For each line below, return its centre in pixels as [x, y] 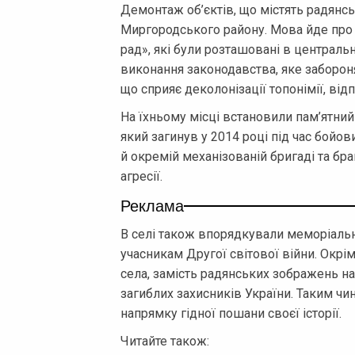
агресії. [141, 176]
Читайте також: [165, 341]
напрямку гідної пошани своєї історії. [231, 313]
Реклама [152, 204]
